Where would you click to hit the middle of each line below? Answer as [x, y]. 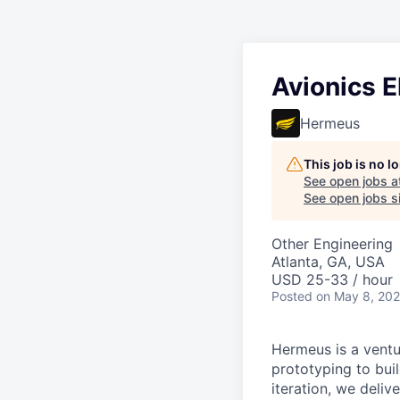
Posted [292, 296]
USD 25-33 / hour [332, 279]
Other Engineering [332, 244]
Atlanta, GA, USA [328, 262]
